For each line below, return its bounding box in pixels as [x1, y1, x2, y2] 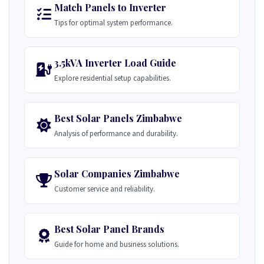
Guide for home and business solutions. [54, 239, 179, 249]
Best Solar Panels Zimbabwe [54, 112, 182, 124]
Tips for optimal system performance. [54, 18, 173, 28]
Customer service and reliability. [54, 184, 155, 194]
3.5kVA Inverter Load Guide [54, 57, 176, 69]
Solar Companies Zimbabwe [54, 167, 180, 180]
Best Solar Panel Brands [54, 223, 164, 235]
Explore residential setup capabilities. [54, 73, 171, 83]
